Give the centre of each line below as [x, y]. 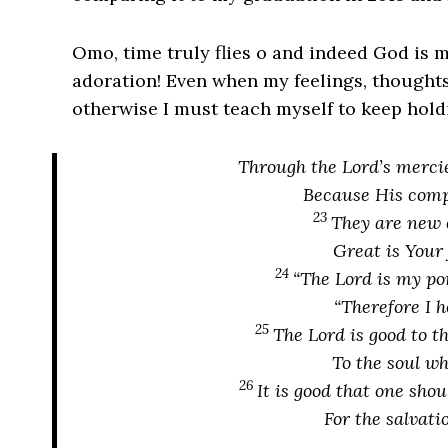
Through [271, 166]
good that [331, 390]
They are [366, 222]
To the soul [378, 362]
